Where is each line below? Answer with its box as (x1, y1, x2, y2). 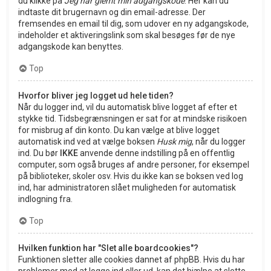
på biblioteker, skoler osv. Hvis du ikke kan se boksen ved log (18, 171, 243, 181)
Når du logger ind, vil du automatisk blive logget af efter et (18, 102, 237, 113)
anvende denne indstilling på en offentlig (78, 148, 235, 158)
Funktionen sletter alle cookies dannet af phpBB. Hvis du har (18, 255, 245, 265)
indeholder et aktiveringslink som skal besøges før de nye (18, 30, 235, 41)
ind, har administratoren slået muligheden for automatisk (18, 183, 236, 193)
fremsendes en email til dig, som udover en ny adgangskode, (18, 19, 249, 29)
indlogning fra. (18, 194, 73, 204)
